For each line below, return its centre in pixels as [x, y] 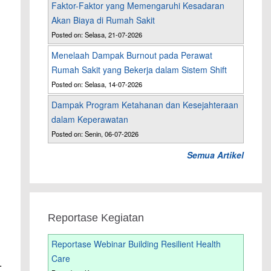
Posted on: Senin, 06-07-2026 [95, 134]
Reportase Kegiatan [96, 218]
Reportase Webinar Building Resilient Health [136, 244]
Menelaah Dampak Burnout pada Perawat [132, 55]
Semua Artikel [215, 155]
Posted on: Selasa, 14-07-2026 [97, 84]
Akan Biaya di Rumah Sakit [103, 20]
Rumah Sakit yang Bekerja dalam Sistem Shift [139, 70]
